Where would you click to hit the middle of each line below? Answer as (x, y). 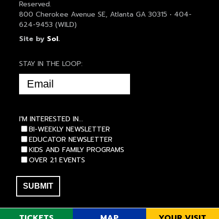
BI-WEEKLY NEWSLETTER (69, 130)
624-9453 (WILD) (48, 25)
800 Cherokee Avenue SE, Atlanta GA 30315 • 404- (105, 15)
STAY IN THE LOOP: (51, 64)
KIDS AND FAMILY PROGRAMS (76, 150)
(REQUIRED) (57, 79)
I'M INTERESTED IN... (51, 119)
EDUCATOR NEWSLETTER (70, 140)
